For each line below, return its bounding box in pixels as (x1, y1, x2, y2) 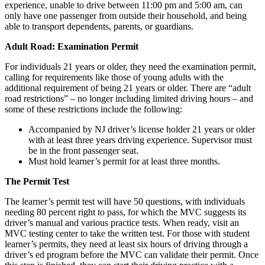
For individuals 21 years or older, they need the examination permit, (5, 61, 256, 72)
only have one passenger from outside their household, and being (5, 10, 247, 21)
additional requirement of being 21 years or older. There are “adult (5, 82, 251, 93)
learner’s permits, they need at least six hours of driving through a (5, 238, 248, 249)
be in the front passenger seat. (28, 145, 138, 156)
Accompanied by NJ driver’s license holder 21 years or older (28, 124, 255, 134)
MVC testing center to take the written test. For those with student (5, 228, 250, 238)
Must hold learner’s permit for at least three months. (28, 156, 220, 166)
